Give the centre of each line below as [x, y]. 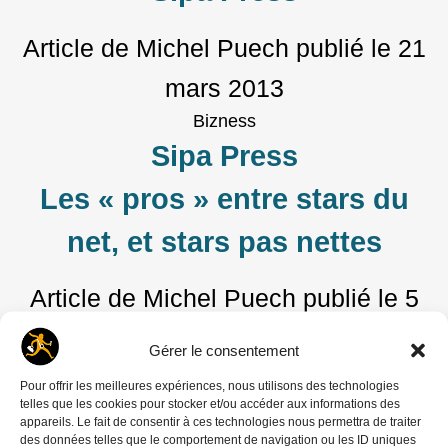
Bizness [224, 120]
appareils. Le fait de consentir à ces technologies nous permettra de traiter [220, 421]
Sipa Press [224, 155]
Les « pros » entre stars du [224, 198]
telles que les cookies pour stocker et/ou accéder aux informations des [210, 403]
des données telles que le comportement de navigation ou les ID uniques [218, 439]
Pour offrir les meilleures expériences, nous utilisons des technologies [209, 385]
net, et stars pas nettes [224, 241]
